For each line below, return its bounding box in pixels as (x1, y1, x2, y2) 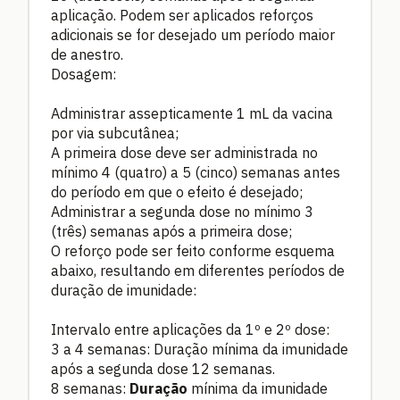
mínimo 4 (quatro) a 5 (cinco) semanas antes (51, 163, 340, 182)
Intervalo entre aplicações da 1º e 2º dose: (51, 321, 329, 339)
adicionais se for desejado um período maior (51, 26, 335, 45)
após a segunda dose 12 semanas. (51, 360, 275, 379)
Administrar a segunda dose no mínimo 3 (51, 203, 313, 221)
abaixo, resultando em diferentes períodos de (51, 262, 345, 280)
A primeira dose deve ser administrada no (51, 144, 318, 162)
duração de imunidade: (51, 281, 196, 300)
